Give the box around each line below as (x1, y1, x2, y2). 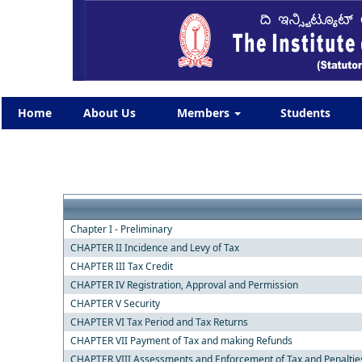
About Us (83, 105, 136, 120)
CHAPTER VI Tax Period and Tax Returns (69, 315, 248, 329)
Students (280, 105, 330, 120)
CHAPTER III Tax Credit (69, 259, 173, 273)
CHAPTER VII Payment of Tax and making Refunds (69, 334, 293, 347)
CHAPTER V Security (69, 297, 160, 310)
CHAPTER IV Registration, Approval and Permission (69, 278, 298, 292)
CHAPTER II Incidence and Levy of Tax (69, 241, 239, 255)
